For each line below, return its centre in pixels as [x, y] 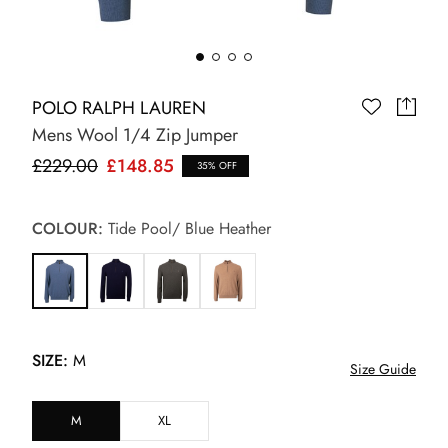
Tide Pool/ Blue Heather [187, 228]
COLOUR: [67, 228]
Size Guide [383, 368]
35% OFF [215, 165]
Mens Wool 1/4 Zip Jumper [135, 134]
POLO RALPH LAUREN [119, 107]
